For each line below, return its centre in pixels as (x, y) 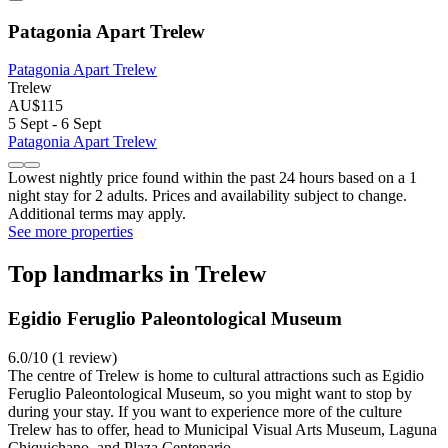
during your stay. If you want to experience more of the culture (205, 411)
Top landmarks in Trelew (137, 274)
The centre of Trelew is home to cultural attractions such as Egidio (216, 375)
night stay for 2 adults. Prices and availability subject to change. (207, 196)
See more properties (70, 232)
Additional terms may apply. (97, 214)
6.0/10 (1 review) (62, 357)
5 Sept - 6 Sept (54, 124)
